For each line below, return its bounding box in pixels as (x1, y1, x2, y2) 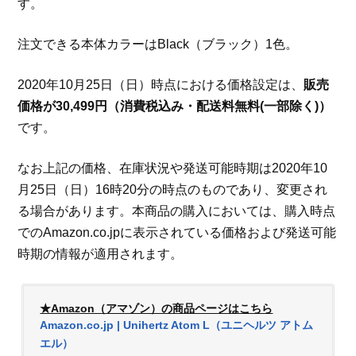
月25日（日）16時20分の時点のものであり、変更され (17, 182, 328, 196)
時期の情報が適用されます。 (17, 246, 184, 261)
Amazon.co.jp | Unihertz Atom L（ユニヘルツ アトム (40, 318, 314, 331)
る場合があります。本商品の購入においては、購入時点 (17, 203, 336, 218)
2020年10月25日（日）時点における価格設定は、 (17, 77, 304, 91)
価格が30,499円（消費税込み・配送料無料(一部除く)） (17, 99, 332, 113)
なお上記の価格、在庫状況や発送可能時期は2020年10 (17, 161, 328, 175)
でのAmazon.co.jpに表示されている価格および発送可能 (17, 225, 337, 239)
